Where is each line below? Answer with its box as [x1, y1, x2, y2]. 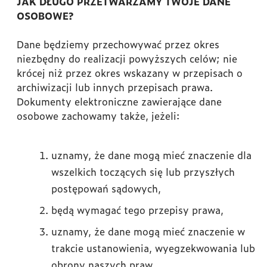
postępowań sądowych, [51, 181, 161, 195]
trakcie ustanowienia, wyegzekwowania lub [51, 241, 255, 255]
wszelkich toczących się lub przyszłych [51, 164, 235, 179]
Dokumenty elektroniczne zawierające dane [17, 94, 222, 108]
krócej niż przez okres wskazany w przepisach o [17, 66, 243, 80]
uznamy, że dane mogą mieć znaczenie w [51, 224, 245, 238]
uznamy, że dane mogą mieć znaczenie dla [51, 148, 252, 162]
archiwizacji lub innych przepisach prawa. [17, 80, 213, 94]
